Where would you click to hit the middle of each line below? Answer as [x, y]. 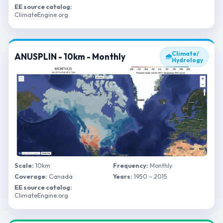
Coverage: [31, 176]
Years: [123, 176]
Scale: [24, 165]
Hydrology [187, 60]
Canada [60, 176]
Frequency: [131, 165]
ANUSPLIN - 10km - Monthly [70, 56]
